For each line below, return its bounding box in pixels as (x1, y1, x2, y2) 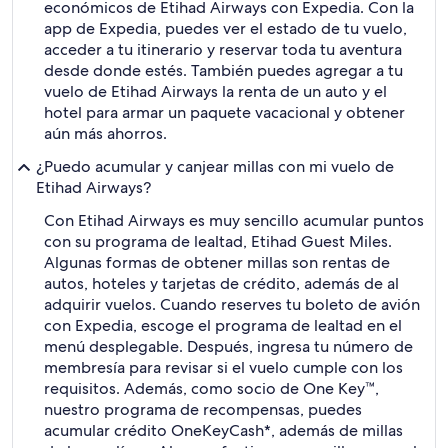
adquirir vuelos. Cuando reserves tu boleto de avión (44, 294, 420, 315)
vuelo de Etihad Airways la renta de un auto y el (44, 81, 387, 102)
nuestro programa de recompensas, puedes (44, 399, 362, 420)
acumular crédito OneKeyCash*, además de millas (44, 420, 403, 441)
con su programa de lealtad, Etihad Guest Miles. (44, 231, 392, 252)
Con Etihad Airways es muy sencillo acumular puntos (44, 210, 424, 231)
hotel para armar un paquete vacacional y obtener (44, 102, 405, 123)
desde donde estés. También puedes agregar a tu (44, 60, 403, 81)
